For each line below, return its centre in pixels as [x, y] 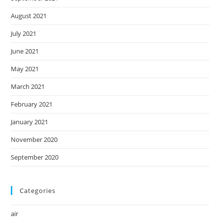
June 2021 [25, 51]
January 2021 [30, 122]
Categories [38, 191]
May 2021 [25, 69]
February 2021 [32, 104]
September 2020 [35, 157]
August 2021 [29, 16]
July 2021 [24, 34]
